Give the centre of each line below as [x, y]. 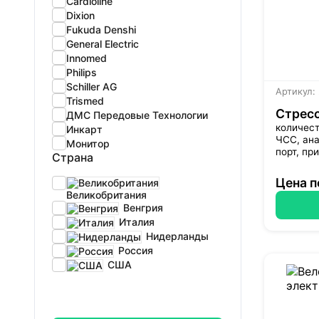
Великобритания [106, 195]
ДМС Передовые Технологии [137, 115]
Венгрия [142, 207]
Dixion [80, 15]
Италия [135, 221]
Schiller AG [91, 86]
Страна [73, 158]
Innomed [87, 58]
